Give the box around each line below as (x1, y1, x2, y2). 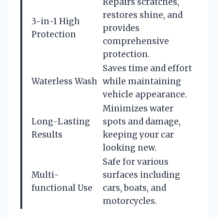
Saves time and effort (103, 62, 192, 74)
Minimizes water (103, 103, 173, 114)
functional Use (31, 182, 93, 193)
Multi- (31, 169, 59, 180)
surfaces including (103, 169, 180, 180)
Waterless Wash (31, 76, 97, 87)
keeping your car (103, 129, 174, 140)
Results (31, 129, 62, 140)
